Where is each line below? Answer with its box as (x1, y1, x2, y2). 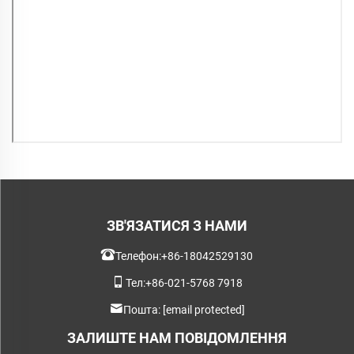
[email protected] (163, 303, 245, 316)
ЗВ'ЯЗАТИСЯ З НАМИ (107, 217, 247, 234)
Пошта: (123, 303, 163, 316)
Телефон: (115, 249, 161, 262)
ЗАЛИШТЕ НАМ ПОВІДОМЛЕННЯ (67, 329, 287, 346)
